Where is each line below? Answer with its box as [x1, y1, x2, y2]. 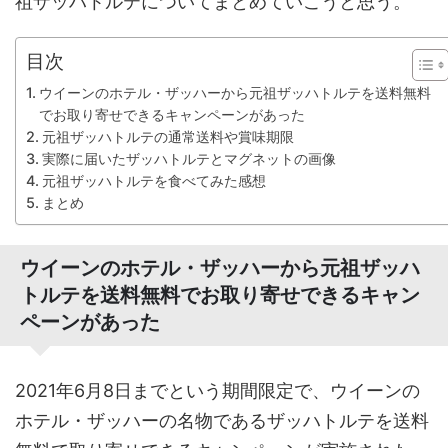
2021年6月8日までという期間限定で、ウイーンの [15, 379, 420, 401]
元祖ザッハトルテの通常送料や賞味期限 [41, 127, 294, 145]
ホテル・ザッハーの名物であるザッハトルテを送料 [15, 409, 429, 431]
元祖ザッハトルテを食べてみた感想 [41, 171, 266, 189]
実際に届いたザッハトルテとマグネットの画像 [41, 149, 336, 167]
